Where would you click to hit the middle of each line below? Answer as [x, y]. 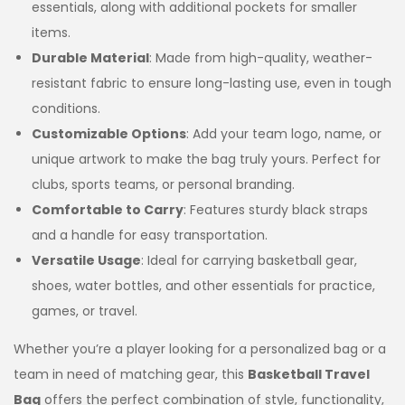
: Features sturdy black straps [276, 209]
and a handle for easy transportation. [150, 235]
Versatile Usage [86, 260]
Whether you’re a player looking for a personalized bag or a [200, 348]
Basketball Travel [309, 374]
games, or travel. [85, 311]
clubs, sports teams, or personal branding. [163, 184]
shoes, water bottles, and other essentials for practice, [203, 285]
